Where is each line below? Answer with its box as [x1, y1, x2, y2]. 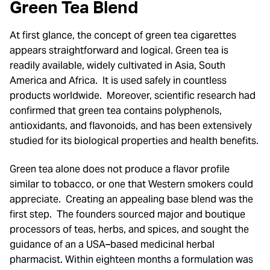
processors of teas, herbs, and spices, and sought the [10, 223, 249, 236]
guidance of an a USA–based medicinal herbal [10, 238, 215, 251]
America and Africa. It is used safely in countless [10, 74, 227, 87]
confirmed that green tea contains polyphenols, [10, 104, 222, 117]
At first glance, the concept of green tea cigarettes [10, 28, 236, 42]
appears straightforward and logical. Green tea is [10, 43, 228, 57]
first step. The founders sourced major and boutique [10, 208, 245, 221]
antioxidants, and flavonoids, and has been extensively [10, 119, 252, 132]
